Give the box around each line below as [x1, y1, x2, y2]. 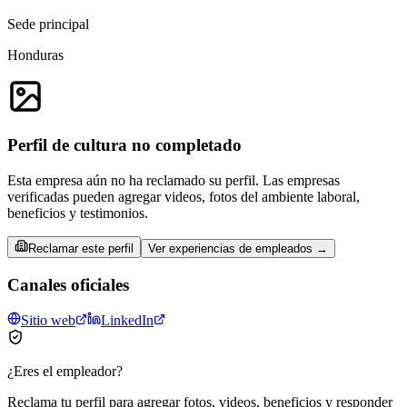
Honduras [7, 47, 64, 64]
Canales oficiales [7, 274, 129, 294]
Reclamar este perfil [28, 241, 134, 255]
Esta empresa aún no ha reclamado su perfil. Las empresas [7, 172, 340, 188]
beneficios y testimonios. [7, 204, 148, 221]
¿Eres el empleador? [7, 363, 123, 380]
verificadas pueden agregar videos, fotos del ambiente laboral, [7, 188, 360, 204]
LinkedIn [101, 313, 154, 329]
